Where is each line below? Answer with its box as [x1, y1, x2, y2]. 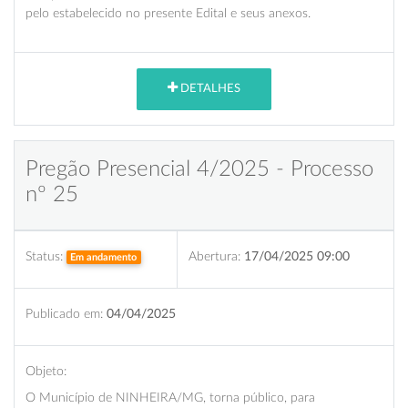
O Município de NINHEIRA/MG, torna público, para [25, 390, 315, 404]
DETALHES [178, 83, 240, 96]
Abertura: [189, 249, 240, 263]
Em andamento [70, 251, 138, 262]
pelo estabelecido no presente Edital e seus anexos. [25, 5, 311, 20]
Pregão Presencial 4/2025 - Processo [25, 158, 373, 180]
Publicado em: [25, 306, 103, 321]
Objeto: [25, 363, 66, 378]
